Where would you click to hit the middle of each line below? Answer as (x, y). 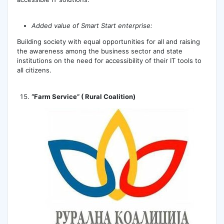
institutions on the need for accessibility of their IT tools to (109, 61)
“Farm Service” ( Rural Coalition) (84, 96)
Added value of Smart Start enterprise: (92, 26)
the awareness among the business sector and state (99, 51)
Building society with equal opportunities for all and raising (108, 42)
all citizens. (34, 70)
